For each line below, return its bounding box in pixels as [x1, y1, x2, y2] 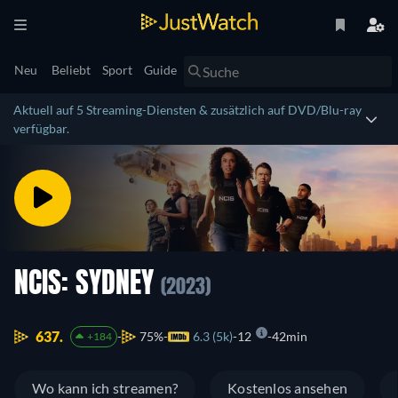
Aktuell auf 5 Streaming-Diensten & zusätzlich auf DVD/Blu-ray [13, 102, 362, 117]
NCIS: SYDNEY [14, 271, 161, 299]
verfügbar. [13, 121, 69, 136]
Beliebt [52, 62, 91, 77]
